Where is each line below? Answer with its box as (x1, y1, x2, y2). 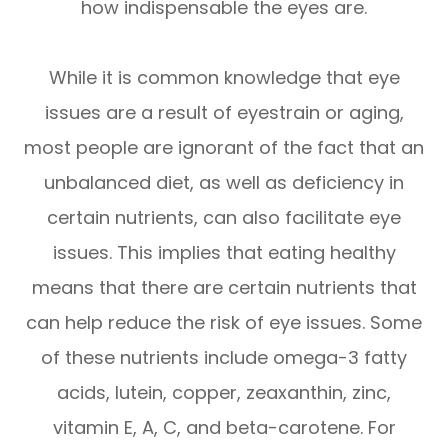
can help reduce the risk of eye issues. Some (26, 309, 422, 335)
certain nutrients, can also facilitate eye (47, 204, 401, 230)
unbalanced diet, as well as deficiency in (44, 169, 404, 195)
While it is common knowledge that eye (48, 64, 400, 90)
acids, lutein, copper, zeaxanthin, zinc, (57, 379, 391, 405)
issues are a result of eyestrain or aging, (44, 99, 404, 125)
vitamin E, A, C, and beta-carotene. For (52, 414, 396, 440)
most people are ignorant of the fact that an (24, 134, 424, 160)
